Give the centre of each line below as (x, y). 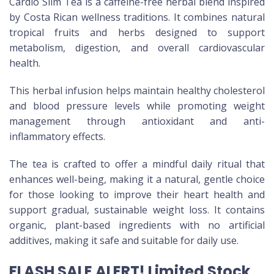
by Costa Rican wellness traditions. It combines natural (137, 17)
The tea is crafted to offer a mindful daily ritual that (137, 164)
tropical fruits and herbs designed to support (137, 33)
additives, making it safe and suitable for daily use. (124, 241)
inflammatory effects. (57, 137)
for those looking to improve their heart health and (137, 195)
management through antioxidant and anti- (137, 121)
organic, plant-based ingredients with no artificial (137, 225)
